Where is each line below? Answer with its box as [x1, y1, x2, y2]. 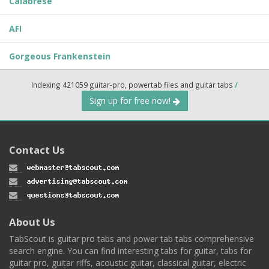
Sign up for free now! [89, 95, 173, 107]
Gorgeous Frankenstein [9, 50, 110, 62]
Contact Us [9, 143, 65, 157]
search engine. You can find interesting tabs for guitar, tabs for [9, 244, 252, 256]
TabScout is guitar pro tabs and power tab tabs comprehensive [9, 232, 254, 244]
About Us [9, 214, 55, 229]
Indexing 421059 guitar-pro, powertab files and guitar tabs [31, 80, 235, 90]
